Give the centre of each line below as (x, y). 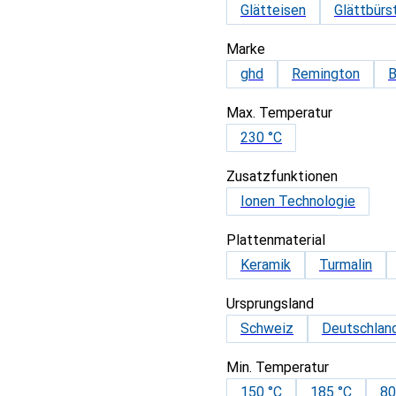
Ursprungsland (270, 304)
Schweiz (267, 328)
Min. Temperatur (278, 367)
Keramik (266, 265)
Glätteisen (273, 10)
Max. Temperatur (279, 113)
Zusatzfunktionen (282, 176)
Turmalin (346, 265)
